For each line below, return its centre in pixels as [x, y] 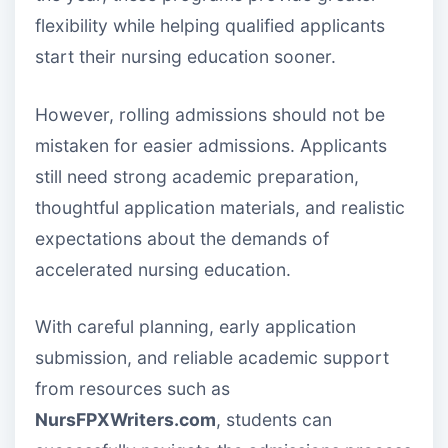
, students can [274, 419]
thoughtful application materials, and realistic [220, 207]
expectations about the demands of [182, 238]
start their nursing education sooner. [185, 57]
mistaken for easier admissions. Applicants [211, 145]
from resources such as [132, 388]
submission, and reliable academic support [212, 357]
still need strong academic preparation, [197, 176]
